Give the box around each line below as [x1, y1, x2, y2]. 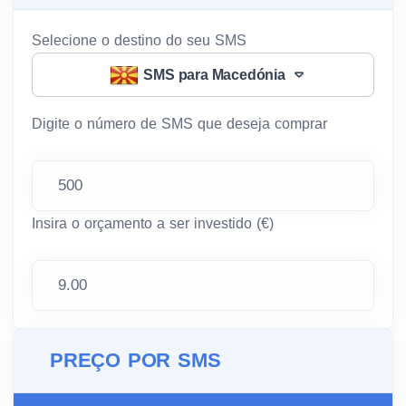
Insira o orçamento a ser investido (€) [32, 216, 274, 231]
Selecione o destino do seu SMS [32, 33, 246, 48]
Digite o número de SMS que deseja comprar [32, 116, 327, 131]
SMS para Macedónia [143, 67, 285, 82]
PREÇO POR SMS [50, 349, 221, 372]
